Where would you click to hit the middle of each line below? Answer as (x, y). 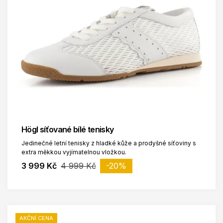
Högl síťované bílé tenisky (68, 129)
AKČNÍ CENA (36, 218)
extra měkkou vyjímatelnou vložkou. (75, 152)
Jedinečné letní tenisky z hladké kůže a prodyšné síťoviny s (109, 143)
